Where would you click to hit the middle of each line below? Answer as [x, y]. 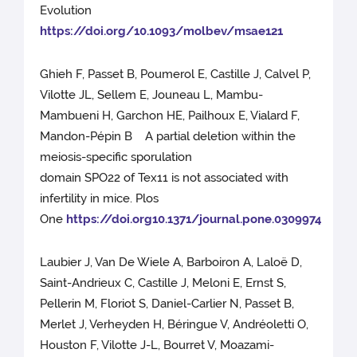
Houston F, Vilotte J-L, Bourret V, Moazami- [157, 345]
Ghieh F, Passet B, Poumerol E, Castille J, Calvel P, [176, 75]
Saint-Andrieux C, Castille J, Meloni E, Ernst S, [163, 283]
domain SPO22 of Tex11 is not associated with [165, 178]
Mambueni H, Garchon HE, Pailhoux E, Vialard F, [170, 116]
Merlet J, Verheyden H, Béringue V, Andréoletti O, [175, 325]
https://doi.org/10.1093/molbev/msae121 [162, 31]
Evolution [66, 11]
